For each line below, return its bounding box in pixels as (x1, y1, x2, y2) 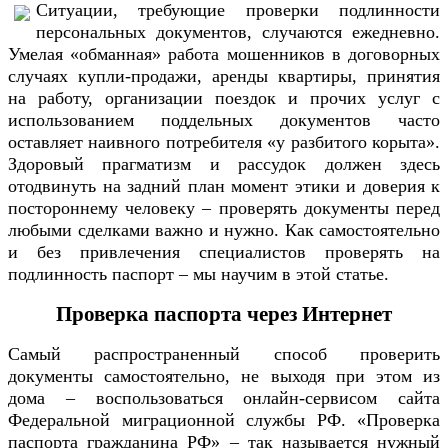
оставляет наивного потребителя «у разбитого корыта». (8, 132, 440, 153)
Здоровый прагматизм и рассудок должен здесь (8, 154, 440, 175)
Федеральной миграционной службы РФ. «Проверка (8, 410, 440, 431)
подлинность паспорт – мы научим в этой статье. (8, 264, 389, 285)
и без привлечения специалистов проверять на (8, 242, 440, 263)
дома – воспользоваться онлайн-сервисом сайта (8, 388, 440, 409)
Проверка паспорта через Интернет (56, 302, 392, 327)
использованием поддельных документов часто (8, 110, 440, 131)
